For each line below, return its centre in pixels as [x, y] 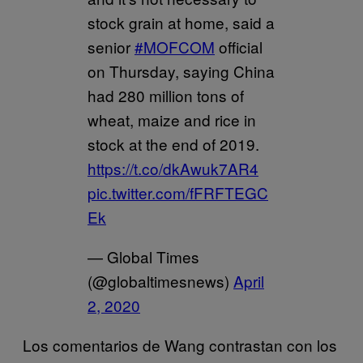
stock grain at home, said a [181, 22]
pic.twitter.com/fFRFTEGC [178, 192]
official [239, 46]
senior [111, 46]
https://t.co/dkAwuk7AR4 [173, 168]
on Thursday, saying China [181, 70]
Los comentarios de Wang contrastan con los [180, 344]
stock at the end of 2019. [173, 143]
